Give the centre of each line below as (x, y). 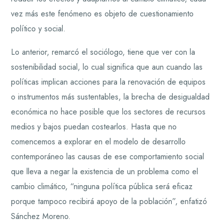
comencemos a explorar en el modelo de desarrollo (99, 142)
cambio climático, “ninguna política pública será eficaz (102, 187)
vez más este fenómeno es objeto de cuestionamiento (103, 13)
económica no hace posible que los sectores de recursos (109, 112)
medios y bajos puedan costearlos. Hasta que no (94, 127)
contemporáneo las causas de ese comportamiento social (108, 157)
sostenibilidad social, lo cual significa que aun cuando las (107, 67)
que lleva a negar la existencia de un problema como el (105, 172)
